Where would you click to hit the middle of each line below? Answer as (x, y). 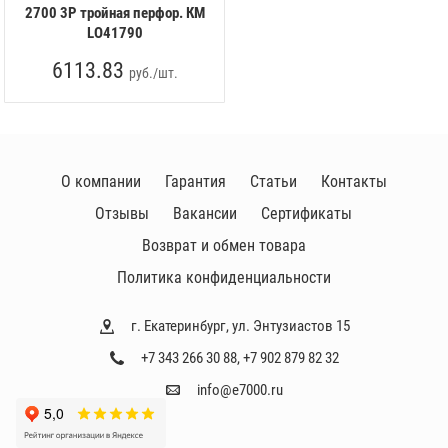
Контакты (353, 181)
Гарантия (195, 181)
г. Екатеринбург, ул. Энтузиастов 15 (240, 326)
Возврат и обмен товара (223, 245)
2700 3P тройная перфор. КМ (114, 12)
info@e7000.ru (240, 390)
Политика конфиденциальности (223, 277)
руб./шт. (153, 73)
